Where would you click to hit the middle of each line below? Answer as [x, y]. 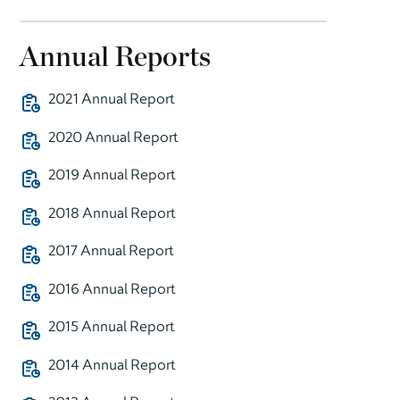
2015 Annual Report [111, 328]
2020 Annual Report [113, 138]
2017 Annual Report [111, 252]
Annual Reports [116, 57]
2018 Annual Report [112, 214]
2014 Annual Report [112, 366]
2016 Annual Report [112, 290]
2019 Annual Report [112, 176]
